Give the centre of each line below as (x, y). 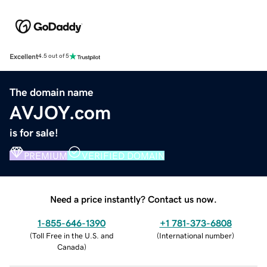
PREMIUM (46, 155)
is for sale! (34, 133)
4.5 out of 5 (54, 56)
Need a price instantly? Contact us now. (133, 199)
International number (195, 235)
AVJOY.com (60, 112)
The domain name (52, 92)
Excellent (24, 56)
